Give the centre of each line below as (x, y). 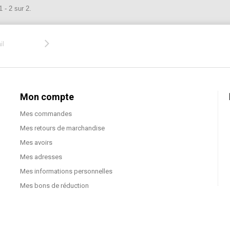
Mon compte (47, 97)
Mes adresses (41, 157)
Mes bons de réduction (54, 185)
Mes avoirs (36, 142)
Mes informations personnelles (66, 171)
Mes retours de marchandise (62, 128)
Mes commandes (46, 113)
